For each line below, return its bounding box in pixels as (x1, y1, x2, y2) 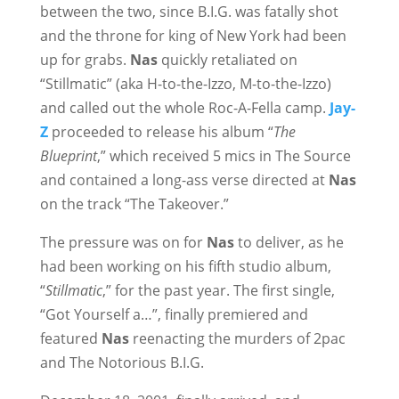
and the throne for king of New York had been (39, 26, 346, 45)
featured (39, 329, 102, 348)
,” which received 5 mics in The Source (96, 146, 351, 166)
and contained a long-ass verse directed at (39, 170, 329, 190)
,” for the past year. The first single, (102, 281, 335, 300)
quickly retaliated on (157, 50, 297, 69)
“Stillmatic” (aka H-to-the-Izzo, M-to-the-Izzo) (39, 74, 331, 94)
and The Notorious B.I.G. (39, 353, 204, 372)
